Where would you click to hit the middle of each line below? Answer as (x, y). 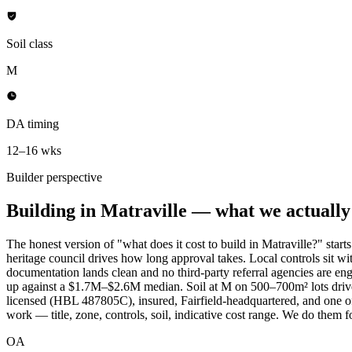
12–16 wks (34, 151)
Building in (53, 211)
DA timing (33, 124)
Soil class (29, 44)
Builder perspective (54, 178)
